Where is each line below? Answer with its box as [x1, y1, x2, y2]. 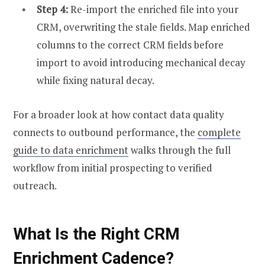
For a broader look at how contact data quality [13, 107, 224, 121]
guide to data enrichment [13, 143, 128, 157]
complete [198, 125, 241, 139]
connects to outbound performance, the [13, 125, 198, 139]
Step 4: [37, 2, 70, 16]
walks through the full [128, 143, 231, 157]
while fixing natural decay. [37, 73, 154, 87]
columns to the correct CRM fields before [37, 37, 224, 51]
